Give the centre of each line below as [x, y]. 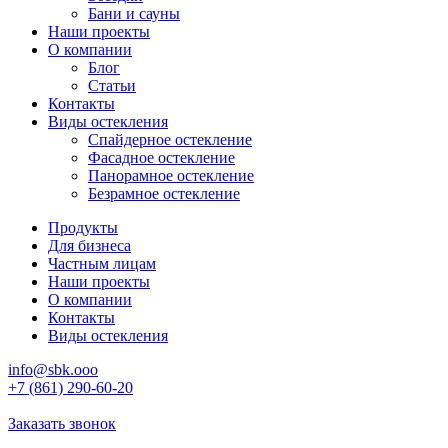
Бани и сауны [134, 13]
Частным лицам [102, 263]
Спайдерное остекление [170, 139]
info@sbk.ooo [53, 369]
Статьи [112, 85]
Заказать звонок [62, 423]
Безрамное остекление [164, 193]
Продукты [83, 227]
